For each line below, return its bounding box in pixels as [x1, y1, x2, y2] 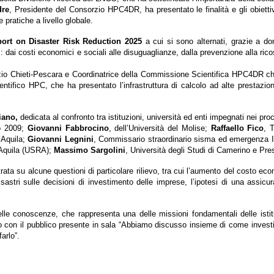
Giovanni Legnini [28, 135, 94, 144]
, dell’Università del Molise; [108, 124, 211, 133]
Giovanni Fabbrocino [27, 124, 109, 133]
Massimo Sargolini [54, 146, 125, 155]
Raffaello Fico [210, 124, 264, 133]
